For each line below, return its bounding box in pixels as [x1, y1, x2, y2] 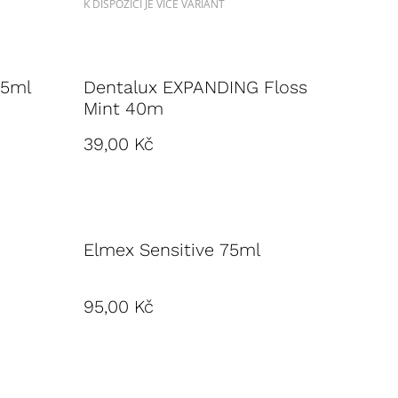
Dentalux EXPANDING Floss [84, 76, 307, 98]
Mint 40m [84, 98, 163, 119]
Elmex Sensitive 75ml [84, 239, 260, 260]
